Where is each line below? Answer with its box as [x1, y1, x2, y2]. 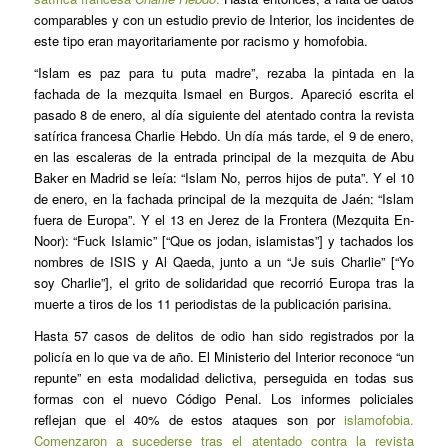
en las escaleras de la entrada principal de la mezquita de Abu [33, 146, 415, 166]
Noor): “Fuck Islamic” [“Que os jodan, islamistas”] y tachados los [33, 230, 415, 250]
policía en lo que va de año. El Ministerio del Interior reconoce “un [33, 346, 415, 366]
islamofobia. [344, 409, 415, 429]
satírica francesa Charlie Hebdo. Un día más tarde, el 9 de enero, [33, 125, 415, 145]
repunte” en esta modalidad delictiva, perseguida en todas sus [33, 367, 415, 387]
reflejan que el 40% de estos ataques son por [33, 409, 345, 429]
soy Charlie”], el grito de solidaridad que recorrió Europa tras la [33, 272, 415, 292]
